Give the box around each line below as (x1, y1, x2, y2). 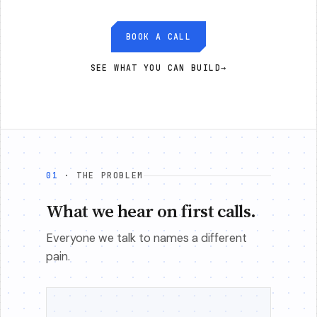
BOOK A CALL (125, 31, 192, 42)
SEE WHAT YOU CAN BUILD (90, 62, 221, 73)
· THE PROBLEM (64, 170, 144, 180)
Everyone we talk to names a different (46, 231, 247, 246)
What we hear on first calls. (46, 199, 256, 223)
